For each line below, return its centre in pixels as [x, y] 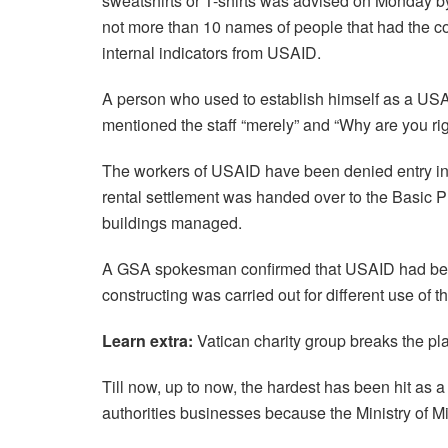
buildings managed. [172, 223]
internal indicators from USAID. [211, 53]
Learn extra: [147, 341]
